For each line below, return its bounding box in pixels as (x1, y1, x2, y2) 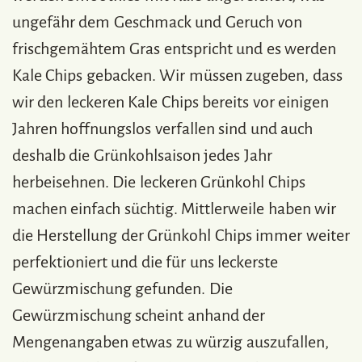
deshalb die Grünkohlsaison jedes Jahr (12, 145, 272, 164)
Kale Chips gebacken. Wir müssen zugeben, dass (12, 65, 343, 84)
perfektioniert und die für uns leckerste (12, 252, 279, 271)
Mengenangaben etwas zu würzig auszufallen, (12, 332, 329, 351)
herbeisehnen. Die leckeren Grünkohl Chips (12, 172, 305, 191)
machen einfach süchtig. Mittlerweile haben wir (12, 199, 337, 217)
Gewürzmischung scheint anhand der (12, 305, 266, 324)
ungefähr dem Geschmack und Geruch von (12, 12, 303, 31)
